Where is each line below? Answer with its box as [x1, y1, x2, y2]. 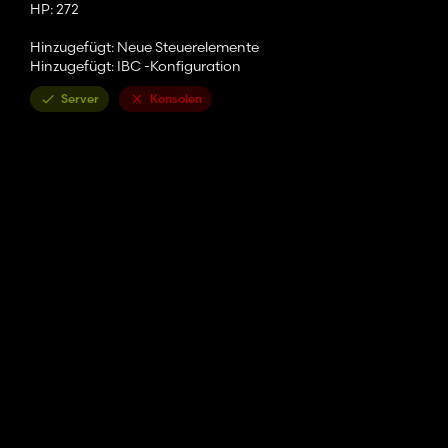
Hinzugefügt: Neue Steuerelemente [30, 38, 259, 57]
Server [61, 91, 99, 107]
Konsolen [150, 91, 202, 107]
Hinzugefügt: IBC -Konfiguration [30, 57, 241, 76]
